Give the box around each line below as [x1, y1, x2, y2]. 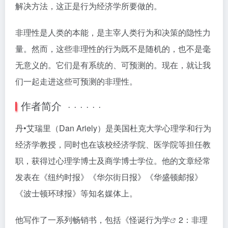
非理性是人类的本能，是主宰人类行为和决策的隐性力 [15, 26, 211, 38]
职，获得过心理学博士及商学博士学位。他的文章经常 [15, 154, 211, 166]
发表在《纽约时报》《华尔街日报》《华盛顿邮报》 [15, 170, 203, 183]
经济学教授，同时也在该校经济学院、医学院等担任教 [15, 138, 211, 150]
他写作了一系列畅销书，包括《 [15, 213, 129, 225]
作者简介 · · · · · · [21, 98, 101, 113]
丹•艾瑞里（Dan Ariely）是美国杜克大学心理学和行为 [15, 122, 211, 134]
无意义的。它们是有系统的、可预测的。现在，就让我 [15, 59, 211, 71]
